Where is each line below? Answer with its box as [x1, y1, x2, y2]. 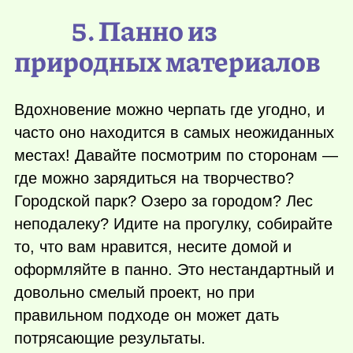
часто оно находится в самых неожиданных [14, 124, 334, 142]
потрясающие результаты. [14, 329, 206, 347]
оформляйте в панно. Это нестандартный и [14, 261, 334, 279]
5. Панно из [70, 9, 217, 50]
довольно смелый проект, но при [14, 284, 255, 302]
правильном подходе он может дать [14, 307, 279, 325]
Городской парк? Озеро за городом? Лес [14, 192, 313, 210]
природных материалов [14, 39, 321, 80]
